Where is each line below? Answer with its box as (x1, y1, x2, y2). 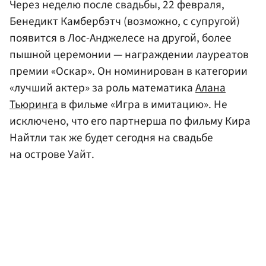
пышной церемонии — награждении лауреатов (9, 46, 249, 64)
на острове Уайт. (9, 146, 94, 163)
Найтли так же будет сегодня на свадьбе (9, 129, 213, 147)
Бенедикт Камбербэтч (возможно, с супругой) (9, 13, 240, 30)
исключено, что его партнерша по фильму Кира (9, 113, 251, 130)
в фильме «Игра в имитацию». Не (58, 96, 227, 113)
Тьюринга (9, 96, 58, 113)
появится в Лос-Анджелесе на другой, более (9, 30, 232, 47)
